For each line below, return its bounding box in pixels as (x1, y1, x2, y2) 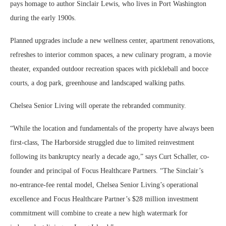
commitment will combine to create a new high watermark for (10, 209, 188, 217)
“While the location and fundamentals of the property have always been (10, 125, 214, 132)
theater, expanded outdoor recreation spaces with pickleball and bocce (10, 65, 208, 73)
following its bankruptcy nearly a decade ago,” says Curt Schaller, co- (10, 153, 209, 160)
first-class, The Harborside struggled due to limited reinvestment (10, 139, 194, 146)
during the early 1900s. (10, 14, 78, 22)
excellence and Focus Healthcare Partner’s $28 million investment (10, 195, 198, 203)
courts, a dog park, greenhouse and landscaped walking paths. (10, 79, 188, 87)
